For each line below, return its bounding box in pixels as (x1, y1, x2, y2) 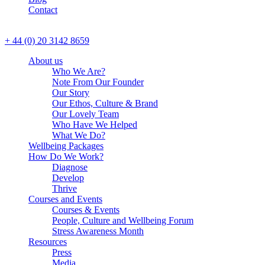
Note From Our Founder (52, 77, 144, 87)
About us (28, 56, 63, 66)
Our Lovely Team (52, 109, 119, 119)
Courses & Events (52, 205, 119, 215)
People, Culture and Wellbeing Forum (52, 215, 193, 225)
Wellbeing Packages (28, 141, 104, 151)
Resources (28, 237, 67, 247)
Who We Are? (52, 66, 105, 76)
